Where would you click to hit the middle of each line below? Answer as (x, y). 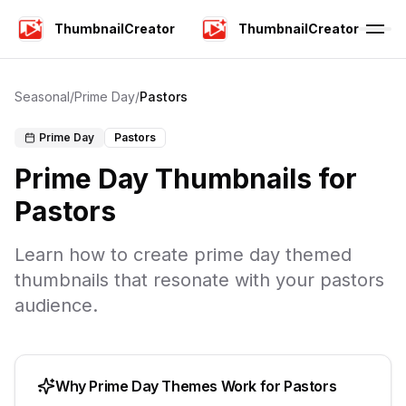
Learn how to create (104, 255)
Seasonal (42, 97)
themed (316, 255)
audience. (56, 305)
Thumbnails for (253, 179)
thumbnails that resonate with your (167, 280)
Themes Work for (221, 386)
